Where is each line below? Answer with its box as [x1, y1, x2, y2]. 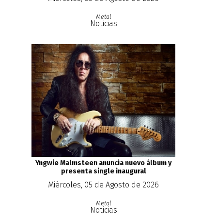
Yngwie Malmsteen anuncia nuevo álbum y [35, 158, 171, 167]
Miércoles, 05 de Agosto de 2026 [48, 180, 159, 189]
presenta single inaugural [61, 167, 146, 175]
